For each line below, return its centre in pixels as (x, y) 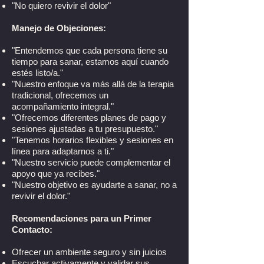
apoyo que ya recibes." (56, 174)
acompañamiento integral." (63, 106)
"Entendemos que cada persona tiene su (90, 50)
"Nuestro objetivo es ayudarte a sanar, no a (94, 185)
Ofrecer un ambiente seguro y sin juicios (89, 252)
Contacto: (32, 230)
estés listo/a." (37, 73)
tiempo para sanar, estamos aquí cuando (90, 62)
